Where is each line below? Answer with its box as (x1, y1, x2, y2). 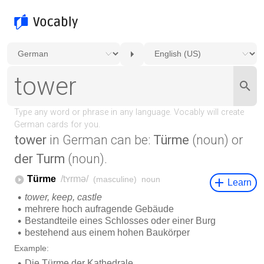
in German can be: (47, 133, 153, 147)
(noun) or (189, 133, 243, 147)
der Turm (14, 151, 65, 166)
